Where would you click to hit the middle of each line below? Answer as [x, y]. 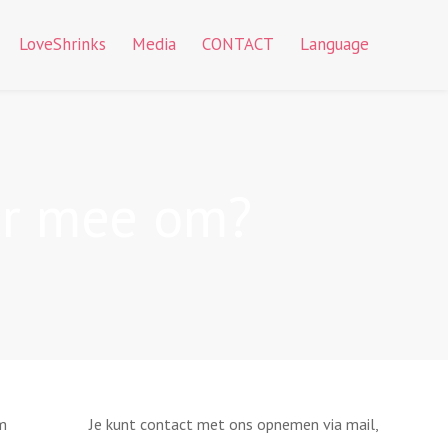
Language [334, 44]
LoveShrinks [62, 44]
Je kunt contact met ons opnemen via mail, [233, 424]
